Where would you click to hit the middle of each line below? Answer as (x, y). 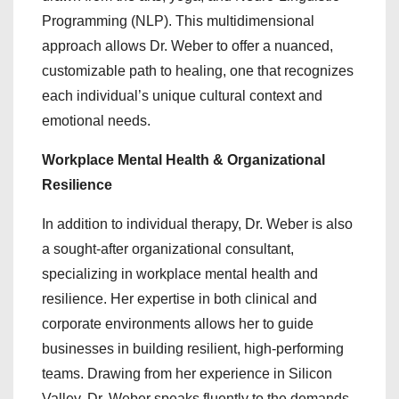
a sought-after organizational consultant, (168, 249)
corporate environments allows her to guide (178, 324)
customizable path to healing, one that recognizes (198, 71)
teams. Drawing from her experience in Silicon (187, 374)
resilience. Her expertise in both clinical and (179, 299)
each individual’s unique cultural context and (182, 96)
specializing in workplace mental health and (180, 274)
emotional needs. (96, 121)
